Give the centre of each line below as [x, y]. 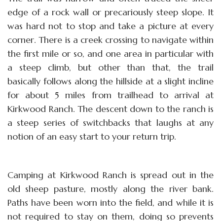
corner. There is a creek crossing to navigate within [110, 39]
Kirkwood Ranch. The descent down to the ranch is [110, 109]
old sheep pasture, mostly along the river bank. [110, 188]
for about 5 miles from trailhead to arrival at [110, 95]
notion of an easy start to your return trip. [92, 136]
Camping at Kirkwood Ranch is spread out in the [110, 175]
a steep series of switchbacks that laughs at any [110, 122]
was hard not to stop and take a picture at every [110, 26]
